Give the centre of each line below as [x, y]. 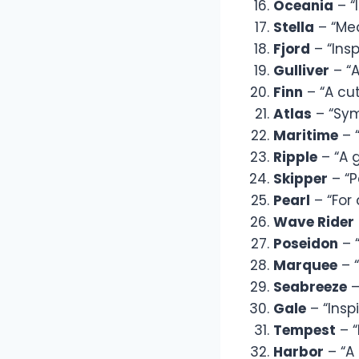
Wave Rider [314, 222]
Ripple [295, 157]
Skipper [301, 179]
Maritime [306, 136]
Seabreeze [310, 287]
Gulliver [301, 71]
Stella [294, 28]
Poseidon [306, 244]
